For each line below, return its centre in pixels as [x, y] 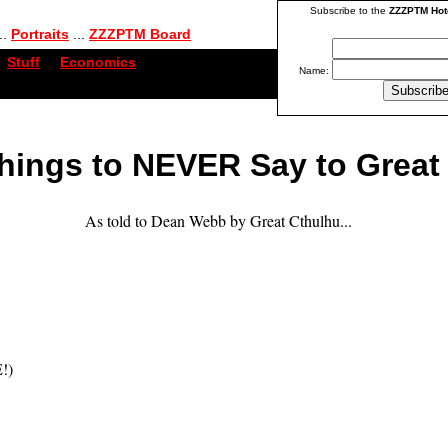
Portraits [40, 34]
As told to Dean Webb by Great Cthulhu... [218, 221]
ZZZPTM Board [140, 34]
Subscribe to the [349, 10]
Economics [98, 62]
